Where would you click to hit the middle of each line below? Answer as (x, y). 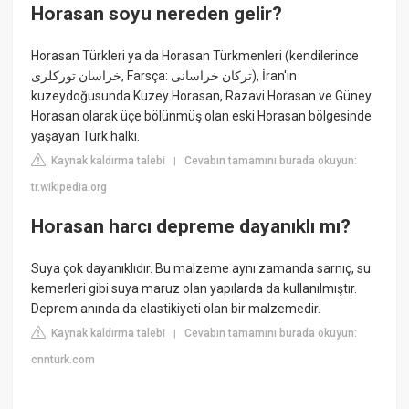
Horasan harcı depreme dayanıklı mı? (191, 227)
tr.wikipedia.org (69, 187)
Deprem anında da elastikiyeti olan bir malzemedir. (176, 308)
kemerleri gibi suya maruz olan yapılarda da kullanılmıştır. (194, 288)
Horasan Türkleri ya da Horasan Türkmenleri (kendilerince (195, 55)
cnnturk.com (63, 359)
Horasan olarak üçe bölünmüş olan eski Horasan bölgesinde (202, 115)
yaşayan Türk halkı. (86, 136)
